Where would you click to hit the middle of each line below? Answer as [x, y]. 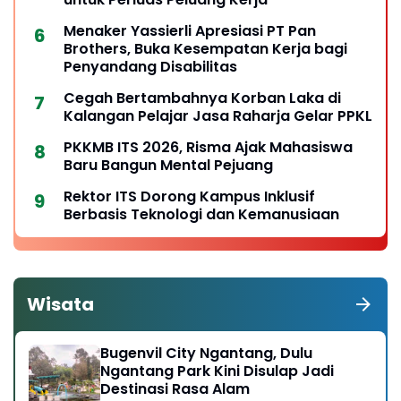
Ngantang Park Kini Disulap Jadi [217, 371]
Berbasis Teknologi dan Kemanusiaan [201, 215]
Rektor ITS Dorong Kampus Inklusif [189, 197]
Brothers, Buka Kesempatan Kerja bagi [205, 49]
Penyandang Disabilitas [150, 67]
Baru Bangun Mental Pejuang [168, 166]
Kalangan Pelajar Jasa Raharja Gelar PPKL [218, 116]
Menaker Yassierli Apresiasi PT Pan [190, 31]
